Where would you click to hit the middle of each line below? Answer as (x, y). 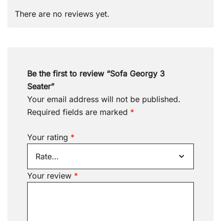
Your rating (49, 137)
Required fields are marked (79, 112)
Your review (51, 176)
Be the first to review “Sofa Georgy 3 (96, 74)
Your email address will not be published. (104, 99)
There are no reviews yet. (62, 14)
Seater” (41, 86)
